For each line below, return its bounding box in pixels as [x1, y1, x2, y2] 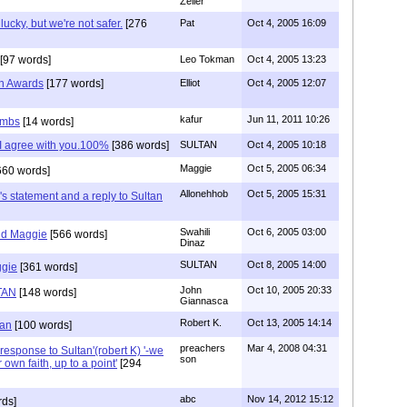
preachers [180, 342, 225, 353]
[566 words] [47, 227, 107, 241]
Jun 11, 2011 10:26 [247, 113, 330, 124]
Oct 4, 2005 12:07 [247, 76, 326, 88]
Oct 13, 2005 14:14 [247, 316, 332, 328]
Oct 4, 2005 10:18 [247, 138, 326, 150]
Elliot [180, 76, 200, 88]
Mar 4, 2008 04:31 [247, 342, 327, 353]
